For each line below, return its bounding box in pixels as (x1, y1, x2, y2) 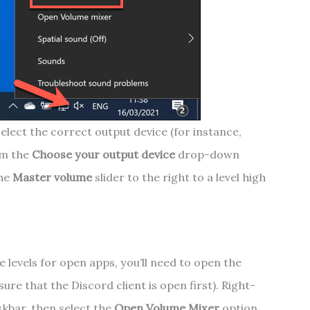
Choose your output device (31, 147, 175, 161)
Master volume (12, 170, 92, 184)
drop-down (174, 147, 239, 161)
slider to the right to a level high (91, 170, 266, 184)
